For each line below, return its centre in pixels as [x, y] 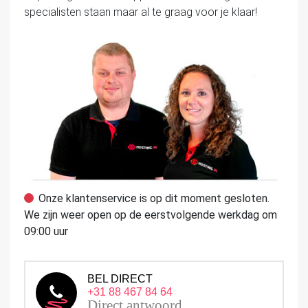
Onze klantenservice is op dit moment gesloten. [154, 198]
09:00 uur [46, 231]
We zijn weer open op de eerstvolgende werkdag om [151, 214]
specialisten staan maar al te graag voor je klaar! [141, 12]
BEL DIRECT [120, 279]
